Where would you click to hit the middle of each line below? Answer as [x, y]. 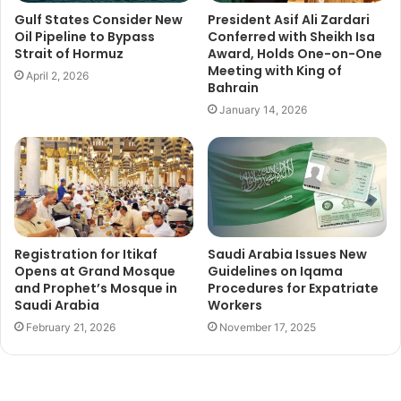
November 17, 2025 [268, 328]
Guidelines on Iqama [275, 272]
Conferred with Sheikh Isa [291, 36]
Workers [235, 306]
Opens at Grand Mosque [95, 272]
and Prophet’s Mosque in [96, 289]
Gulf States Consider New [98, 19]
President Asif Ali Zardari [289, 19]
